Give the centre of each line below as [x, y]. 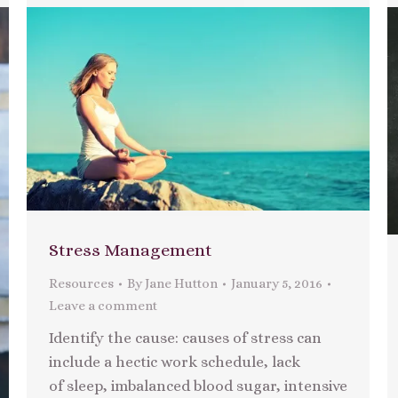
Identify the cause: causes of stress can [185, 338]
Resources [81, 284]
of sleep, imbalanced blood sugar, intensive [198, 386]
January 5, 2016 [277, 284]
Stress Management [131, 251]
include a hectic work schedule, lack [175, 362]
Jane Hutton [181, 284]
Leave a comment [103, 306]
